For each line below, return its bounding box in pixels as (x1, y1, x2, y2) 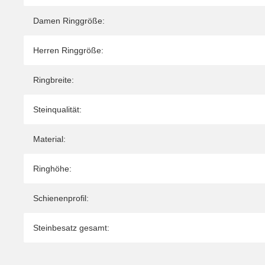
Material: (33, 134, 66, 144)
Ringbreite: (33, 75, 74, 85)
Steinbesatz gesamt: (33, 223, 109, 233)
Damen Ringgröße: (33, 16, 105, 26)
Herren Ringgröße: (33, 46, 104, 56)
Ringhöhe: (33, 164, 72, 174)
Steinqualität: (33, 105, 82, 115)
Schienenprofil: (33, 193, 89, 203)
